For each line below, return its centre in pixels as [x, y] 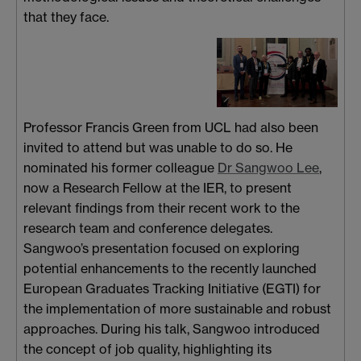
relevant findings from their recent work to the [162, 207]
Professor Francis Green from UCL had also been [171, 127]
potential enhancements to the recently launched [170, 268]
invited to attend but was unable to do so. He [158, 147]
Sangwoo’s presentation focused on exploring [162, 248]
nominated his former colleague [120, 167]
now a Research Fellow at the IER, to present [158, 187]
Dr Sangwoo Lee [268, 167]
